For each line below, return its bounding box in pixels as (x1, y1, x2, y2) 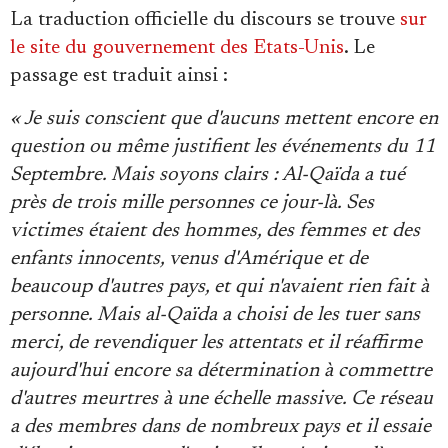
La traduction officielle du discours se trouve (10, 10, 400, 30)
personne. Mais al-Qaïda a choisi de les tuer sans (10, 305, 420, 325)
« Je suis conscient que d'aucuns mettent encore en (10, 109, 438, 129)
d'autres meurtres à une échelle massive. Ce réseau (10, 389, 433, 409)
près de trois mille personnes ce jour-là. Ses (10, 193, 374, 213)
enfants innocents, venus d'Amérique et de (10, 249, 368, 269)
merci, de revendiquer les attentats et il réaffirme (10, 333, 422, 353)
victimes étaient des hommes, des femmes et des (10, 221, 420, 241)
